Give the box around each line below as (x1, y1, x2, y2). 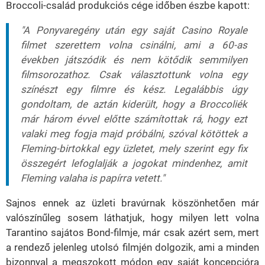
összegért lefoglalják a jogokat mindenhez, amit (21, 157, 247, 170)
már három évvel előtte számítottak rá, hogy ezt (21, 113, 247, 125)
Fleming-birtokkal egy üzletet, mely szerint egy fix (21, 143, 247, 155)
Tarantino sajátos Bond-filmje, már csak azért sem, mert (6, 227, 259, 239)
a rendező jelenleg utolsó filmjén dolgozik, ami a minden (6, 241, 259, 254)
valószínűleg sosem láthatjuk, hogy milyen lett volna (6, 212, 259, 224)
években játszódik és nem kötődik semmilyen (21, 54, 247, 66)
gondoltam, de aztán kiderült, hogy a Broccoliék (21, 98, 247, 111)
